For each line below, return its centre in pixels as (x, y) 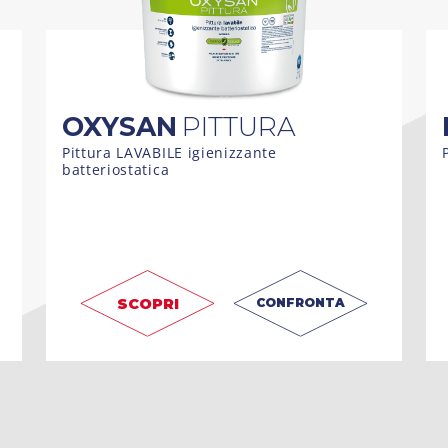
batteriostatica (116, 169)
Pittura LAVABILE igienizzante (169, 152)
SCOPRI (147, 303)
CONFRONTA (300, 302)
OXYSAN (119, 126)
